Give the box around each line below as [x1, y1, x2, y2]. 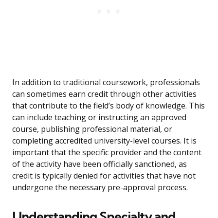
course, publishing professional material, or [12, 124, 172, 135]
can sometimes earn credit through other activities [12, 89, 197, 100]
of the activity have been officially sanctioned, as [12, 159, 187, 170]
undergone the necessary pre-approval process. [12, 182, 188, 193]
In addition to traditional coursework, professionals [12, 77, 200, 88]
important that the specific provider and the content [12, 147, 201, 158]
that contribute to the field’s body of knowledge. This [12, 100, 205, 111]
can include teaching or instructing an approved [12, 112, 186, 123]
